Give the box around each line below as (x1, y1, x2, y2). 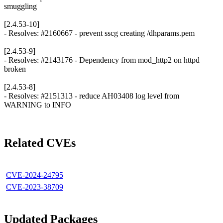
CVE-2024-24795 (6, 170, 63, 179)
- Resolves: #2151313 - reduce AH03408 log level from (4, 92, 179, 101)
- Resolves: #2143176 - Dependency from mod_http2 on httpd (4, 56, 200, 65)
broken (4, 65, 26, 74)
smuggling (4, 2, 37, 11)
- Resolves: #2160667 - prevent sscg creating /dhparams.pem (4, 29, 195, 38)
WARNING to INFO (4, 101, 71, 110)
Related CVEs (4, 136, 76, 149)
